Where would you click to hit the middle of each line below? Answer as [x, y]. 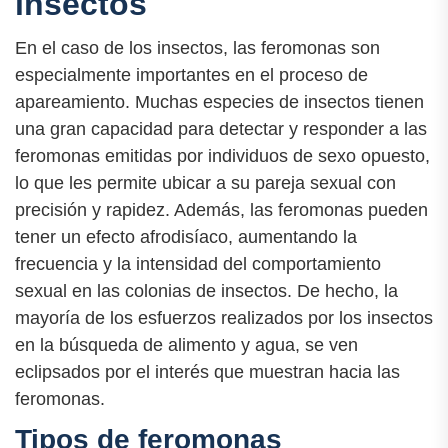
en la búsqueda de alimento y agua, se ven [186, 344]
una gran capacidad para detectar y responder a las [221, 128]
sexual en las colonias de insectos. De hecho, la [206, 290]
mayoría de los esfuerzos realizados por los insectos [224, 317]
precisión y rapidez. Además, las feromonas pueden [221, 209]
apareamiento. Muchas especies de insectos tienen [219, 101]
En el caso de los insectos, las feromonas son [197, 47]
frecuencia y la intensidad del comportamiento [198, 263]
